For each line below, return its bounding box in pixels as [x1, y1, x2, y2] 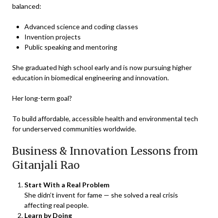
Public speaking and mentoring [24, 42, 117, 51]
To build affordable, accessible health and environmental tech [12, 114, 198, 123]
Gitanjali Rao [12, 158, 80, 172]
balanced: [12, 1, 41, 10]
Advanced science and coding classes [24, 22, 138, 31]
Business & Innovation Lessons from [12, 144, 198, 158]
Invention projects [24, 32, 81, 41]
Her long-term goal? [12, 93, 72, 102]
